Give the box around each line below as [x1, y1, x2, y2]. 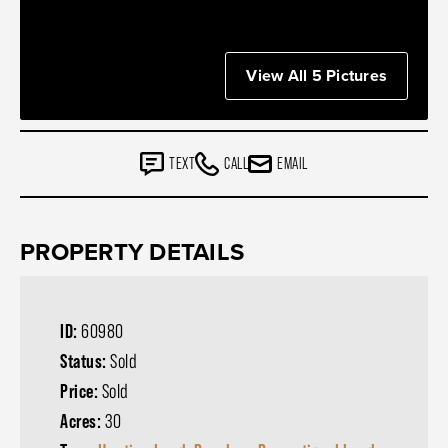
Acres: [60, 410, 105, 432]
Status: [60, 350, 110, 372]
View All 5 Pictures [246, 64, 387, 87]
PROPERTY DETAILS [20, 234, 244, 270]
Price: [60, 380, 102, 402]
